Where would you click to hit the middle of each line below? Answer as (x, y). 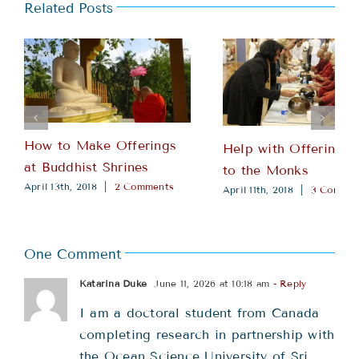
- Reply (288, 284)
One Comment (73, 255)
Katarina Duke (113, 284)
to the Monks (266, 170)
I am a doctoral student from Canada (200, 313)
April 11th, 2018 (258, 190)
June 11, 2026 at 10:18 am (210, 284)
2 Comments (144, 186)
